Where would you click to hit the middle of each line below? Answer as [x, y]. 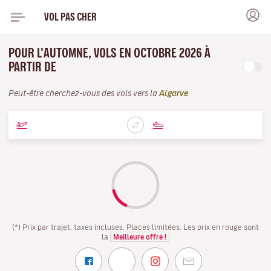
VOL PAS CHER [70, 17]
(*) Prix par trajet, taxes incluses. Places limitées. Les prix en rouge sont [135, 227]
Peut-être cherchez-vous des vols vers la [84, 93]
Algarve [174, 93]
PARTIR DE [34, 67]
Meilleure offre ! [140, 237]
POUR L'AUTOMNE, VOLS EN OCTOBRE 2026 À [109, 53]
